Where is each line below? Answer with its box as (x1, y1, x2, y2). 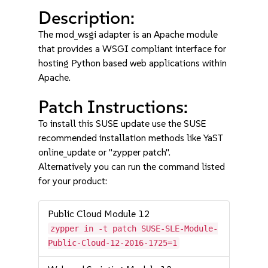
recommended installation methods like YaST (38, 132, 224, 144)
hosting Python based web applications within (38, 57, 227, 69)
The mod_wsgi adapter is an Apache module (38, 29, 218, 40)
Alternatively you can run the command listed (38, 161, 226, 172)
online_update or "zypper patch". (38, 147, 171, 158)
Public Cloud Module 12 (48, 208, 151, 220)
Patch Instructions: (38, 96, 188, 118)
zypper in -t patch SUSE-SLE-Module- (50, 224, 218, 233)
